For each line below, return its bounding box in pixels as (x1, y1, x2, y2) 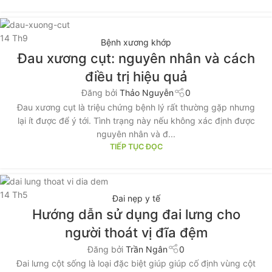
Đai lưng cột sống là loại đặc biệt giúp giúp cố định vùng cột (16, 257, 256, 268)
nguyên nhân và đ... (97, 128, 175, 139)
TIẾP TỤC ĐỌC (109, 141, 163, 151)
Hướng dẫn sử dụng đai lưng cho (32, 206, 240, 223)
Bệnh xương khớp (101, 36, 171, 47)
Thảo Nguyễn (120, 87, 174, 98)
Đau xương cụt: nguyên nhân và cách (17, 50, 255, 66)
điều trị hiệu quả (84, 68, 188, 84)
